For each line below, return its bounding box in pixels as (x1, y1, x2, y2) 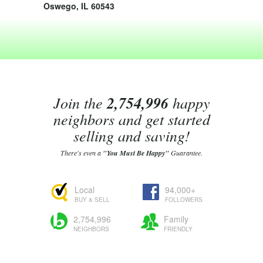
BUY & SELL (75, 195, 110, 204)
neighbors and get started (53, 109, 210, 129)
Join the (53, 92, 107, 113)
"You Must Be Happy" (103, 148, 169, 158)
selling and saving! (73, 125, 190, 146)
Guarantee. (169, 148, 203, 157)
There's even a (60, 148, 103, 157)
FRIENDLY (164, 225, 193, 233)
